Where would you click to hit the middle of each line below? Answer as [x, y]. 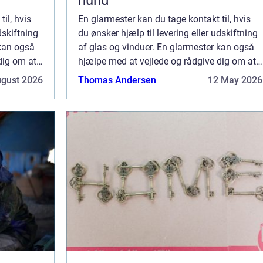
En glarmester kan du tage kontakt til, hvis [164, 19]
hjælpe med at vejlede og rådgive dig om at [167, 62]
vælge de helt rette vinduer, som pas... [156, 76]
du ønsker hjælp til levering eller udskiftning [168, 33]
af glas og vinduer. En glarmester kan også [166, 48]
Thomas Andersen [117, 80]
